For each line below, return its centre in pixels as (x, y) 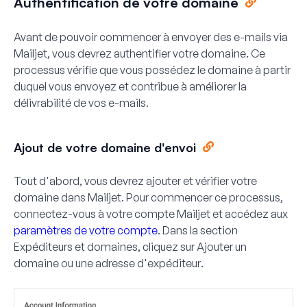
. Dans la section (198, 230)
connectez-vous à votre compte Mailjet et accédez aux (151, 213)
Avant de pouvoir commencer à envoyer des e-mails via (151, 37)
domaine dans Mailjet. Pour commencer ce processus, (148, 197)
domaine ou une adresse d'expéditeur (107, 263)
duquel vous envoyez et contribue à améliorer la (130, 86)
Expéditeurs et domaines (76, 246)
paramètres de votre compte (86, 230)
